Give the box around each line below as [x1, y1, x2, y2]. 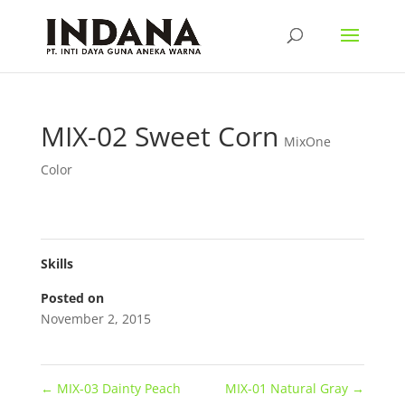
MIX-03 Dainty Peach [52, 380, 181, 397]
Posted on [40, 289, 104, 306]
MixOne [283, 133, 331, 150]
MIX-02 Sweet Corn [40, 118, 278, 155]
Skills [40, 255, 73, 272]
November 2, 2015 [40, 310, 151, 327]
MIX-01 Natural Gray [225, 380, 353, 397]
